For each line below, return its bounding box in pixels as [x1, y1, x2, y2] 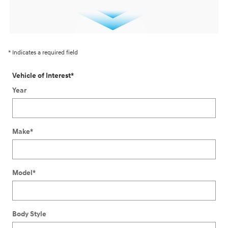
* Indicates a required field [8, 49, 78, 56]
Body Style [12, 210, 46, 218]
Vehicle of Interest [12, 71, 71, 80]
